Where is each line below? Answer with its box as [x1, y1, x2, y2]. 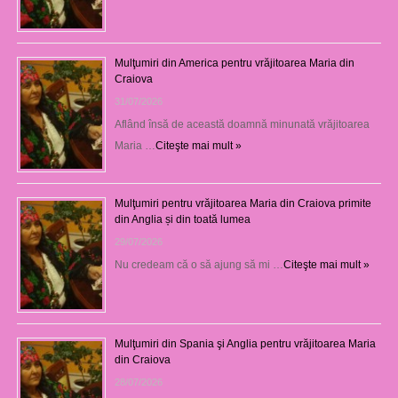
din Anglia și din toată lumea [114, 212, 251, 226]
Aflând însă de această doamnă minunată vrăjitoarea [114, 117, 370, 131]
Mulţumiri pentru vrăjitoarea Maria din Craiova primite [114, 196, 371, 210]
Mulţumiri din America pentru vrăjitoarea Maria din [114, 56, 354, 69]
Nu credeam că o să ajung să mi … [114, 258, 283, 271]
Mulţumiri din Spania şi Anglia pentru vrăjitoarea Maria [114, 337, 376, 350]
